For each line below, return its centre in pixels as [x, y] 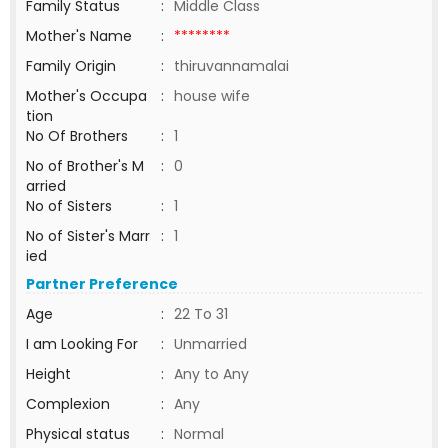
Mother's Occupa [86, 96]
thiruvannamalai [231, 66]
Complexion [68, 404]
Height [48, 374]
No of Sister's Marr [88, 236]
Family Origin [71, 66]
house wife [214, 96]
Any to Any [211, 374]
